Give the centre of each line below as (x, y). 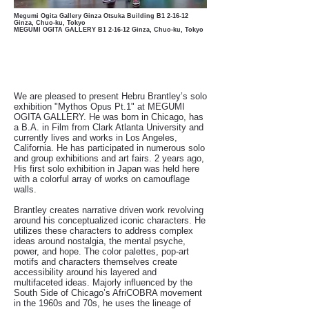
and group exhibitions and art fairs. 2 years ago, (109, 158)
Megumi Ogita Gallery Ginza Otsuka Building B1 (89, 16)
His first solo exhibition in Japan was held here (107, 169)
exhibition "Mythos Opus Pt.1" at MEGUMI (99, 107)
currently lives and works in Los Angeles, (96, 138)
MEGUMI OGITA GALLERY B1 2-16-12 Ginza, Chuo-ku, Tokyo (109, 30)
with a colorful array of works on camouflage (102, 179)
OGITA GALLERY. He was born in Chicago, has (109, 117)
